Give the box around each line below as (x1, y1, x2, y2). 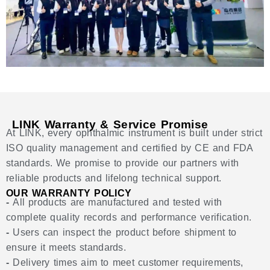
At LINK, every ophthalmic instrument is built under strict (6, 127, 263, 138)
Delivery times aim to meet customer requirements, (13, 257, 243, 268)
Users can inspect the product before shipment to (13, 227, 237, 237)
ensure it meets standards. (6, 242, 127, 253)
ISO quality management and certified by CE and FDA (6, 142, 253, 153)
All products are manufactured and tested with (13, 196, 222, 207)
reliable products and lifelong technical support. (6, 172, 222, 183)
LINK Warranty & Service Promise (12, 118, 209, 131)
